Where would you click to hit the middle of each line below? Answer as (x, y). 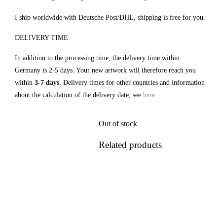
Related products (130, 145)
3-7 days (47, 83)
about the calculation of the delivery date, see (79, 95)
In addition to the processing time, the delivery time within (97, 58)
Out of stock (118, 124)
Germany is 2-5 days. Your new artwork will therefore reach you (105, 70)
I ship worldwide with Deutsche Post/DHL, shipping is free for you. (110, 18)
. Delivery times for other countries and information (132, 83)
